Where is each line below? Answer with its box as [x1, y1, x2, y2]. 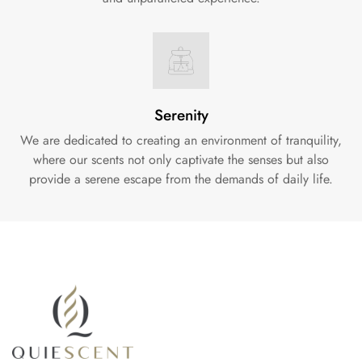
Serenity [154, 104, 208, 126]
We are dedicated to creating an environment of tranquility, [20, 131, 342, 149]
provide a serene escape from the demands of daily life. [29, 170, 333, 188]
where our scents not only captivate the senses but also [33, 150, 329, 169]
